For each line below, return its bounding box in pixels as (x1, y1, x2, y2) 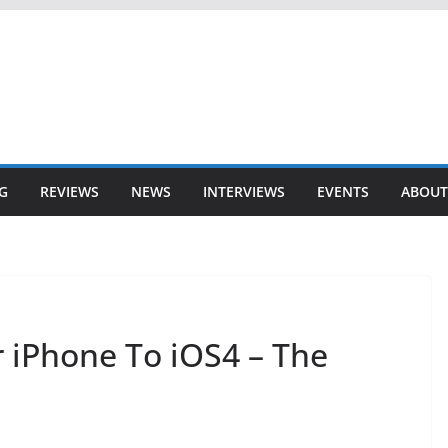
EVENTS (317, 181, 369, 201)
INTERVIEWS (203, 181, 285, 201)
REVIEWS (40, 181, 99, 201)
